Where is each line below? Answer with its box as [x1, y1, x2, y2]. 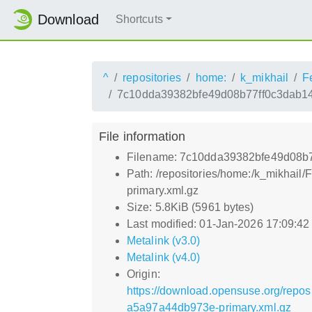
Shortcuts [115, 13, 163, 26]
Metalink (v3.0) [127, 234, 201, 247]
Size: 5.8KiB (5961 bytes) [127, 201, 254, 213]
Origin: [127, 267, 160, 280]
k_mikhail [240, 71, 289, 84]
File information [99, 128, 186, 143]
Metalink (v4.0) [127, 251, 201, 263]
